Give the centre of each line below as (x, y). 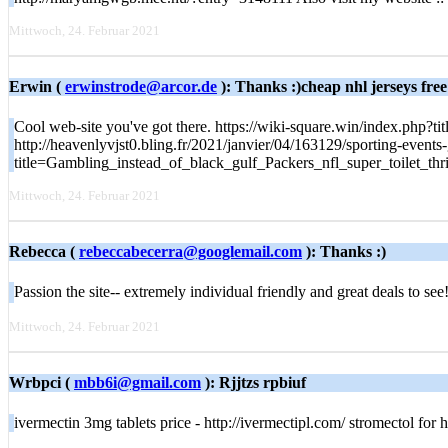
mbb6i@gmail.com (137, 383)
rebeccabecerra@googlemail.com (190, 251)
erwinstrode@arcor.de (141, 87)
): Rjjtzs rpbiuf (253, 383)
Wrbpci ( (41, 383)
